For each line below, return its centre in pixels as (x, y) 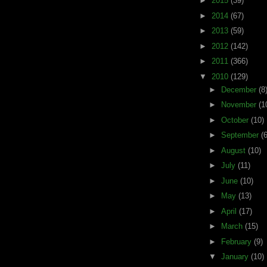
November (240, 105)
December (240, 89)
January (236, 257)
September (241, 135)
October (236, 120)
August (234, 150)
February (237, 241)
